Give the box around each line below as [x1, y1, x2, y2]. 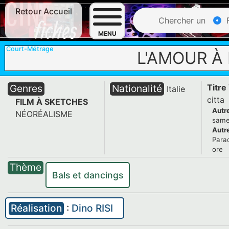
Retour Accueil [15, 6, 72, 16]
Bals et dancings [52, 169, 123, 180]
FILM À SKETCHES [15, 97, 88, 107]
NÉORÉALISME [15, 109, 73, 119]
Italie [167, 84, 185, 94]
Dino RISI [72, 202, 113, 214]
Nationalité [112, 82, 162, 95]
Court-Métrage [6, 45, 54, 53]
